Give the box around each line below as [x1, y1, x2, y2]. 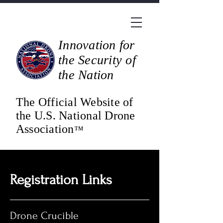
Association [16, 122, 74, 135]
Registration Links [10, 172, 112, 188]
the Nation [58, 68, 114, 82]
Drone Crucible [10, 210, 79, 222]
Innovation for [58, 38, 135, 52]
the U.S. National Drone [16, 109, 135, 122]
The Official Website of [16, 96, 133, 109]
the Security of [58, 53, 136, 67]
